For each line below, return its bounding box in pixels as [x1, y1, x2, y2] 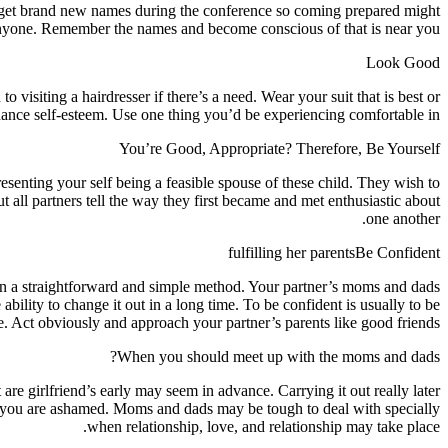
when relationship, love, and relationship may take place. [87, 417, 440, 435]
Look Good [366, 53, 440, 71]
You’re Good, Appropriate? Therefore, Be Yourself [119, 139, 440, 157]
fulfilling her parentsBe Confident [228, 243, 440, 261]
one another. [366, 209, 440, 227]
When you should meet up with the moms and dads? [117, 347, 440, 365]
